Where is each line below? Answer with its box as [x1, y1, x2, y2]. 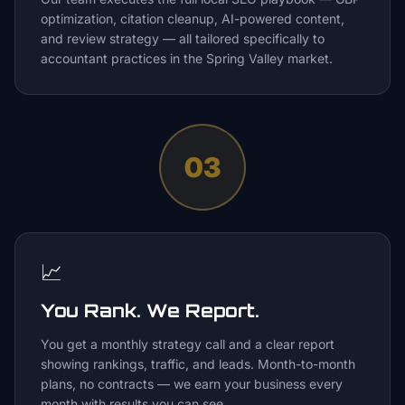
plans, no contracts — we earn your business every [41, 376, 343, 391]
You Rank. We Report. [41, 299, 259, 322]
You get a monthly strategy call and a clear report [41, 336, 334, 352]
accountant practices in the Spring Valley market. [41, 51, 333, 66]
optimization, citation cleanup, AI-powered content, [41, 11, 344, 26]
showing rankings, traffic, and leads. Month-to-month [41, 356, 355, 372]
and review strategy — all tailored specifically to [41, 31, 325, 46]
